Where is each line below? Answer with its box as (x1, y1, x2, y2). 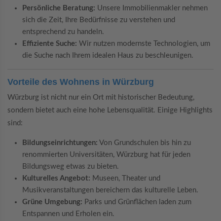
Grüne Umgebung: (22, 198, 82, 206)
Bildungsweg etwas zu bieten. (22, 162, 119, 170)
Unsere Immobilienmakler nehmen (95, 4, 208, 12)
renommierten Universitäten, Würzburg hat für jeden (22, 150, 190, 158)
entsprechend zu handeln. (22, 28, 104, 36)
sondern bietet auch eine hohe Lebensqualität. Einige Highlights (7, 106, 213, 114)
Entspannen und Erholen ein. (22, 210, 114, 218)
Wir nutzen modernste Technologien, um (77, 40, 210, 48)
